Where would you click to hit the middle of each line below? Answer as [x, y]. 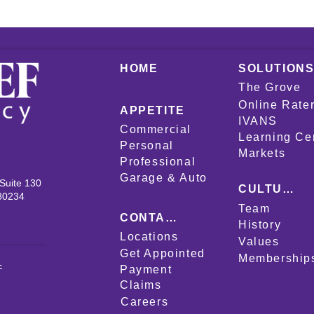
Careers [145, 301]
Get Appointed [163, 253]
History [260, 224]
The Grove [270, 87]
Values [259, 241]
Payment [146, 269]
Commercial [156, 129]
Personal [147, 145]
